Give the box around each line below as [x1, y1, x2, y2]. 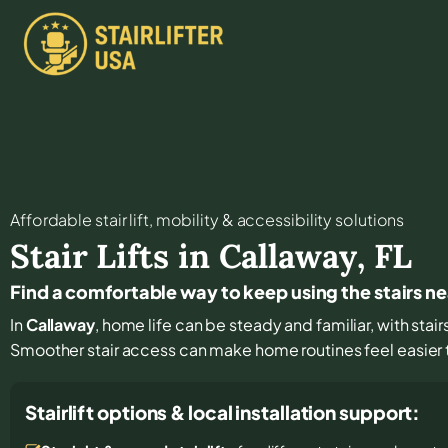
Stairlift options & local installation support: [25, 399, 421, 424]
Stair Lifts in [10, 234, 219, 277]
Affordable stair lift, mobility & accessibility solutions [10, 208, 405, 230]
